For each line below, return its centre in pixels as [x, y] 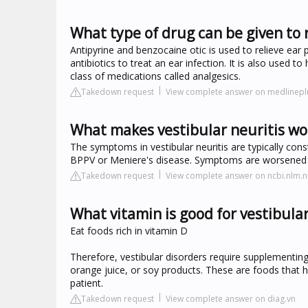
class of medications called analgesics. [155, 76]
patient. [87, 283]
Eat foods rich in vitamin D [129, 231]
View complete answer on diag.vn [231, 299]
